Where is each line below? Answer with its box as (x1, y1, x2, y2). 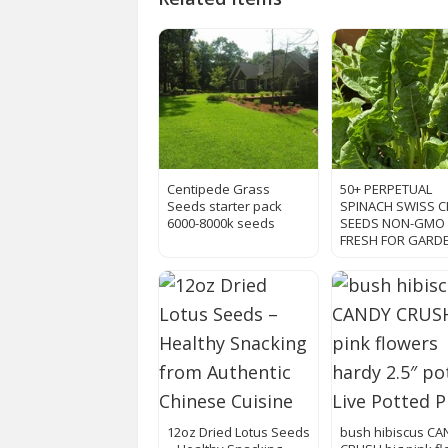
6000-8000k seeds (167, 214, 275, 233)
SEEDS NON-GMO (340, 214, 446, 233)
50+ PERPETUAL (340, 180, 433, 199)
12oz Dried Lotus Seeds (167, 423, 310, 442)
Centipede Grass (167, 180, 270, 199)
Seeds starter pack (167, 197, 282, 216)
